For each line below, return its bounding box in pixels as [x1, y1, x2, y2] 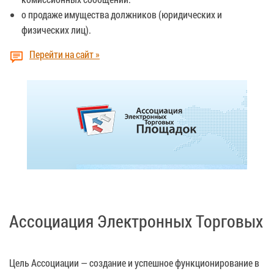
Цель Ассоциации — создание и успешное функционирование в [9, 256, 259, 269]
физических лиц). [21, 23, 91, 36]
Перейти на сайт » [29, 47, 100, 61]
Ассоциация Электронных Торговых [9, 209, 263, 232]
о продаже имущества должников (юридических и [21, 7, 222, 21]
